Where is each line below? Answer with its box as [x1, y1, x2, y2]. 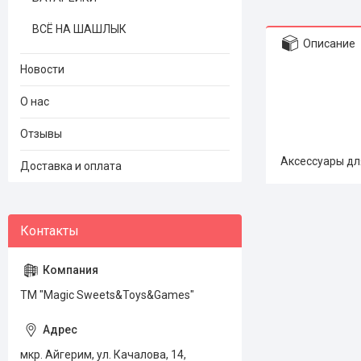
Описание [303, 36, 355, 50]
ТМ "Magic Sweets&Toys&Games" [20, 288, 194, 301]
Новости [20, 63, 64, 76]
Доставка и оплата [20, 160, 122, 172]
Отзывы [20, 127, 62, 140]
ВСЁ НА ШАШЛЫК [32, 23, 127, 35]
